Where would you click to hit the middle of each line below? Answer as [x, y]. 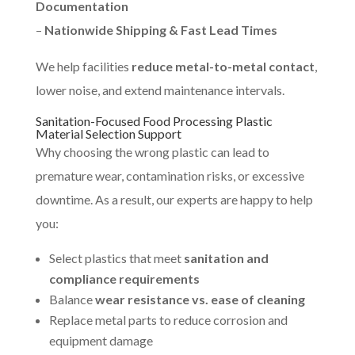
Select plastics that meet [116, 258]
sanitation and [226, 258]
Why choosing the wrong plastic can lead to [152, 152]
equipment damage [101, 341]
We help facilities [83, 67]
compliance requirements [124, 279]
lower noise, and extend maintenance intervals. [160, 90]
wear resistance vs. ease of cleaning [200, 300]
